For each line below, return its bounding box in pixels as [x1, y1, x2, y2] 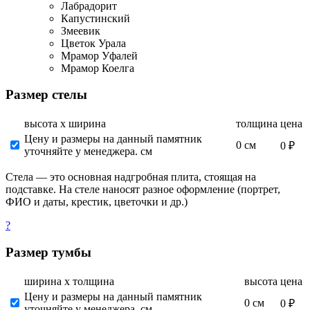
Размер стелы [6, 87, 87, 102]
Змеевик [61, 24, 100, 37]
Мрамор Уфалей [61, 49, 138, 62]
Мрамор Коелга [61, 62, 134, 74]
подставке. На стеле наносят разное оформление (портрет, [6, 183, 280, 196]
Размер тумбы [6, 244, 91, 259]
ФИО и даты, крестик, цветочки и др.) [6, 196, 188, 208]
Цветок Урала [61, 37, 126, 49]
